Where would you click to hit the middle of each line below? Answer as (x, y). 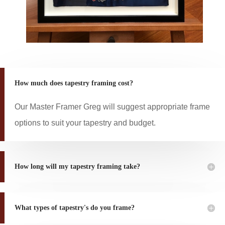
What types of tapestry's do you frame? (75, 208)
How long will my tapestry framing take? (77, 167)
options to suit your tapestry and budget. (86, 123)
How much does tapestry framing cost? (74, 83)
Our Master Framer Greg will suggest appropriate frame (112, 107)
